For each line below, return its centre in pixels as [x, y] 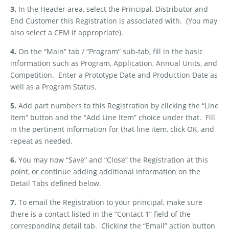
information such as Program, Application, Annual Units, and [114, 63]
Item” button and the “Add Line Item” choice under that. [106, 118]
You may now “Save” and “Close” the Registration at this [112, 160]
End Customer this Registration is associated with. [96, 21]
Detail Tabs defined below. [56, 184]
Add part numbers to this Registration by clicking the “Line [118, 106]
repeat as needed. [41, 141]
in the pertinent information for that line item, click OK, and [112, 129]
